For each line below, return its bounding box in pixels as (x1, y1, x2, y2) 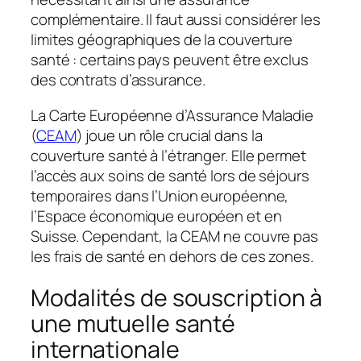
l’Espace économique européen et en (31, 205, 282, 226)
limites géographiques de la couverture (31, 29, 293, 51)
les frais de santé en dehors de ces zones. (31, 245, 313, 267)
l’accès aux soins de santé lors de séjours (31, 164, 309, 186)
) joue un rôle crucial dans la (76, 124, 263, 146)
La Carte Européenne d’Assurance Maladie (31, 104, 314, 126)
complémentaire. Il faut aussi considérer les (31, 9, 321, 31)
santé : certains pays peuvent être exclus (31, 49, 309, 71)
